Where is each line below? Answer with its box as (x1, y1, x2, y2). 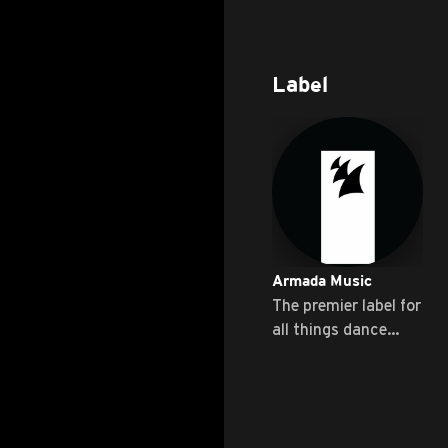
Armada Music (272, 275, 372, 290)
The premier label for (272, 296, 421, 315)
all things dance (272, 320, 387, 339)
